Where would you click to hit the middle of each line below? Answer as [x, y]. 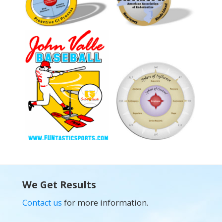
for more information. [105, 203]
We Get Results [59, 185]
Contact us [42, 203]
